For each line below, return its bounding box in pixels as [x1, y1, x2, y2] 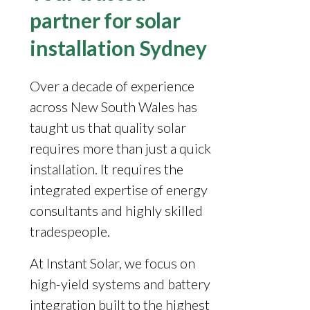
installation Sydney [30, 35, 207, 61]
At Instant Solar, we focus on [30, 255, 196, 272]
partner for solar [30, 8, 181, 33]
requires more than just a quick [30, 140, 212, 157]
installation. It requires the [30, 161, 184, 178]
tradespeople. [30, 223, 111, 240]
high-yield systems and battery [30, 275, 211, 293]
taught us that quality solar [30, 119, 187, 136]
